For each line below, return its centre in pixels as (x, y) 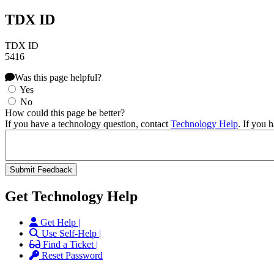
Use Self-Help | (71, 233)
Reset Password (72, 255)
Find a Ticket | (70, 244)
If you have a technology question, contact (88, 124)
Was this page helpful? (58, 78)
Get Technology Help (71, 197)
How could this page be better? (65, 113)
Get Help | (60, 222)
